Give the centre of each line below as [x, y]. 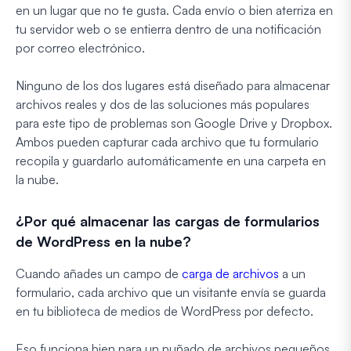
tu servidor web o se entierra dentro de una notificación [168, 29]
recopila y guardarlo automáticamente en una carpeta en [171, 160]
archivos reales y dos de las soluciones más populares [163, 104]
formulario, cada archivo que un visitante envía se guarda [171, 292]
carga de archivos [230, 273]
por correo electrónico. [80, 47]
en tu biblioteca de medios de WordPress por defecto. [165, 311]
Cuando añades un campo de [99, 273]
